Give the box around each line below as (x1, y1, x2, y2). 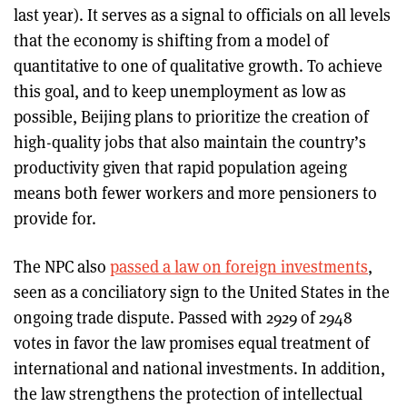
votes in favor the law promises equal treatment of (14, 331, 370, 353)
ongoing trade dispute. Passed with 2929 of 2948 (14, 305, 352, 328)
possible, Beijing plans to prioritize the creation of (14, 104, 369, 127)
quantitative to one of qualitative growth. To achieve (14, 54, 382, 76)
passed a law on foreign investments (110, 254, 368, 277)
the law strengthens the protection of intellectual (14, 382, 362, 404)
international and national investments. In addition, (14, 356, 385, 379)
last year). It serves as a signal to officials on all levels (14, 3, 391, 25)
